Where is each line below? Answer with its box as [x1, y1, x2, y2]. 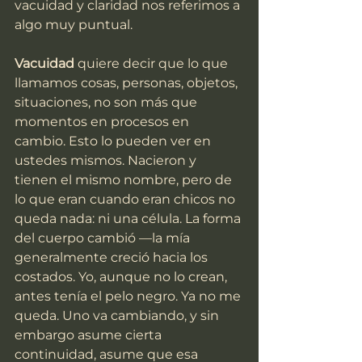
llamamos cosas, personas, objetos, [15, 75, 241, 91]
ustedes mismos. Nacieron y [15, 153, 200, 169]
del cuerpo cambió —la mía [15, 230, 193, 246]
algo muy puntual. [15, 17, 133, 33]
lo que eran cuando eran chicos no [15, 192, 238, 208]
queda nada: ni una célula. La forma [15, 211, 244, 227]
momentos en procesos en [15, 114, 192, 130]
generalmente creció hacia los [15, 250, 211, 266]
